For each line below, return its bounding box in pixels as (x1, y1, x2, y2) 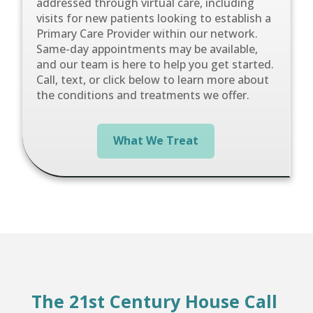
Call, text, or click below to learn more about (36, 71, 270, 87)
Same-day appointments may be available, (36, 41, 259, 57)
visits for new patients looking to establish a (36, 10, 272, 26)
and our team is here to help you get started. (36, 56, 275, 72)
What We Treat (113, 133, 198, 149)
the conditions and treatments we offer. (36, 87, 250, 103)
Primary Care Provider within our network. (36, 25, 259, 41)
